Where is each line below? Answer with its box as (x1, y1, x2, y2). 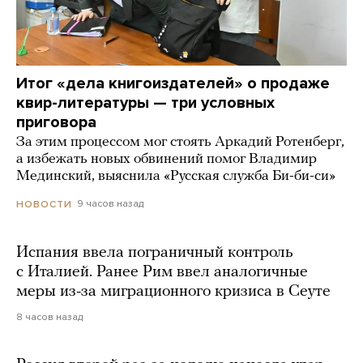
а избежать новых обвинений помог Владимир (16, 152, 317, 168)
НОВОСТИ (16, 198, 72, 210)
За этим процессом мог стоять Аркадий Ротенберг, (16, 135, 344, 151)
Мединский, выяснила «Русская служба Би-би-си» (16, 169, 335, 185)
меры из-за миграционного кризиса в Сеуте (16, 283, 331, 300)
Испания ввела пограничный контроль (16, 244, 293, 261)
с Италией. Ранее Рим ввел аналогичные (16, 263, 308, 280)
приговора (16, 113, 96, 133)
